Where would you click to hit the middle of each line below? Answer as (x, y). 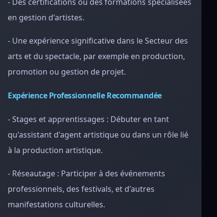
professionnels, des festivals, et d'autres (81, 189)
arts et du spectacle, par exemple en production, (96, 56)
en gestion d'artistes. (46, 17)
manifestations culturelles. (56, 204)
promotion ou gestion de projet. (67, 72)
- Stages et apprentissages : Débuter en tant (88, 119)
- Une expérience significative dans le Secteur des (98, 41)
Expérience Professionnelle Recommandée (85, 95)
